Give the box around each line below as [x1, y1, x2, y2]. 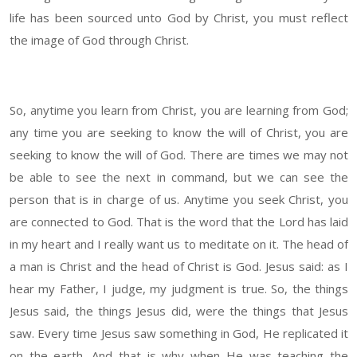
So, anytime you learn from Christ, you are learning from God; [10, 102, 348, 119]
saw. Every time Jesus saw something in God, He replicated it [10, 325, 348, 342]
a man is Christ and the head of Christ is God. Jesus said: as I [10, 258, 348, 275]
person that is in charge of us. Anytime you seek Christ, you [10, 191, 348, 208]
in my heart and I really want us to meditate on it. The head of [10, 236, 348, 253]
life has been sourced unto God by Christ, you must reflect [10, 10, 348, 26]
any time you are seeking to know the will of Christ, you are [10, 124, 348, 141]
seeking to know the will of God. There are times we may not [10, 147, 348, 163]
